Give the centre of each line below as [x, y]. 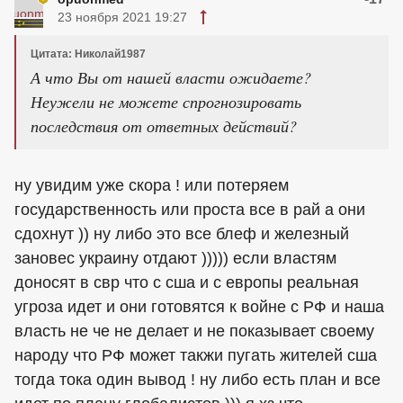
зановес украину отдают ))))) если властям [175, 258]
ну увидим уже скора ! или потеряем [152, 185]
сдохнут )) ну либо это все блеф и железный [182, 234]
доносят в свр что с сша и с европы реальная [187, 282]
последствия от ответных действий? [164, 126]
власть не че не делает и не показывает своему [194, 331]
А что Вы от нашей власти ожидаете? [171, 77]
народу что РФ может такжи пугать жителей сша [196, 355]
